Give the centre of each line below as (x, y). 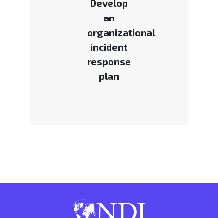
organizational (121, 32)
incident (109, 47)
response (109, 62)
